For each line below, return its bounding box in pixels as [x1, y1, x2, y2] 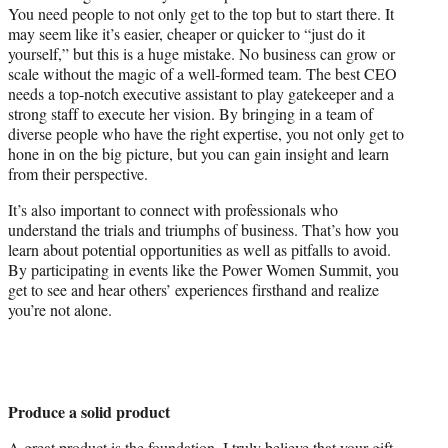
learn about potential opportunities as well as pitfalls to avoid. [8, 239, 391, 261]
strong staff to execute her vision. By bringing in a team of [8, 103, 373, 125]
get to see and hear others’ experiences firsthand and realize [8, 279, 379, 301]
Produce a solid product [8, 400, 170, 424]
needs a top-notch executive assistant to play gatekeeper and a [8, 83, 394, 105]
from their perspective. [8, 163, 148, 185]
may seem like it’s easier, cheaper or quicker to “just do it [8, 23, 365, 45]
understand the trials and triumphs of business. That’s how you [8, 219, 399, 241]
